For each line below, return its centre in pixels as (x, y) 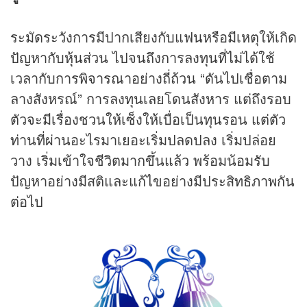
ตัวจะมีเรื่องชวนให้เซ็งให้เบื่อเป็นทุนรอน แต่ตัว (148, 119)
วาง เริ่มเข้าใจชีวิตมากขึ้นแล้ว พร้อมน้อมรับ (140, 160)
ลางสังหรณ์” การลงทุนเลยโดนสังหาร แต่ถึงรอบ (151, 99)
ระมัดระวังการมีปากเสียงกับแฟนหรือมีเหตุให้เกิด (153, 37)
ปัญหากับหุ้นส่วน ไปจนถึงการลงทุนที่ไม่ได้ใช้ (143, 58)
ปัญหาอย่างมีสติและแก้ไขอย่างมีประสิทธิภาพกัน (152, 181)
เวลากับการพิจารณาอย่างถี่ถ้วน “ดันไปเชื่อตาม (149, 78)
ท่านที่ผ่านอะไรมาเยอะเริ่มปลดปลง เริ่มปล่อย (143, 140)
